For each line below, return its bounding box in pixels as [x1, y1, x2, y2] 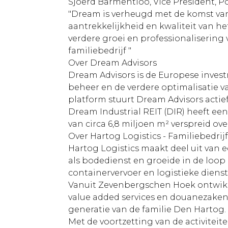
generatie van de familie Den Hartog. [68, 205, 226, 214]
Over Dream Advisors [68, 58, 157, 68]
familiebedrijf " [68, 46, 132, 55]
